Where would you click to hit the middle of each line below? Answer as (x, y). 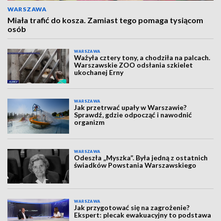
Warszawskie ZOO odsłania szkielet (134, 65)
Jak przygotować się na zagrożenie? (132, 208)
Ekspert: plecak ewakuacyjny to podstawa (143, 215)
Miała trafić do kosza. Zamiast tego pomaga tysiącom (105, 20)
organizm (90, 122)
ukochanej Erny (99, 72)
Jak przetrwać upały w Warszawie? (130, 108)
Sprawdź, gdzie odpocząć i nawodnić (133, 115)
